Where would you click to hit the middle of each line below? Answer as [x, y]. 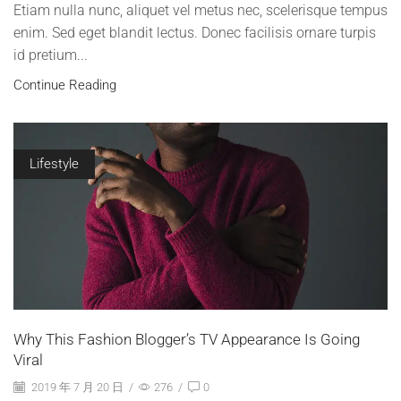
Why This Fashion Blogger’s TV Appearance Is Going [187, 339]
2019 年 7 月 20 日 [76, 387]
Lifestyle [54, 164]
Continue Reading [65, 85]
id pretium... [51, 55]
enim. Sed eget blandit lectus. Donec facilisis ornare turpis [195, 32]
